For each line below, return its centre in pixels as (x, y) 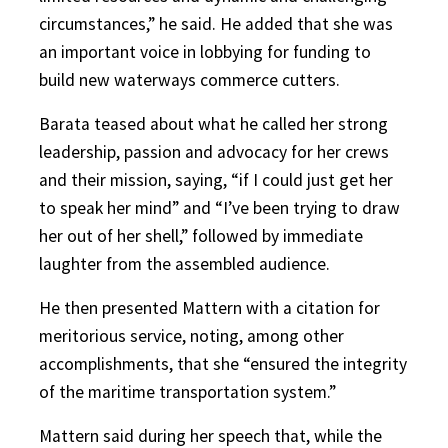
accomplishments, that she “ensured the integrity (223, 364)
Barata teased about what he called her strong (213, 124)
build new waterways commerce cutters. (189, 80)
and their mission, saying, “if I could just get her (216, 180)
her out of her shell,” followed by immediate (201, 236)
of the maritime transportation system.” (187, 392)
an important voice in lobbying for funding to (205, 52)
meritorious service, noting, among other (191, 336)
